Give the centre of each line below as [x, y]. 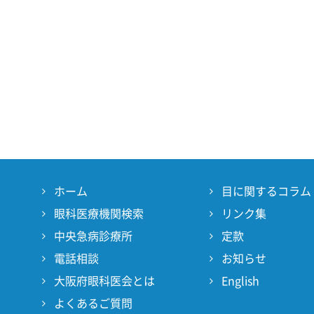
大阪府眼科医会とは [104, 281]
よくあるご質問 [93, 303]
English [240, 281]
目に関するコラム [266, 191]
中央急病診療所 [93, 236]
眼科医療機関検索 [98, 213]
